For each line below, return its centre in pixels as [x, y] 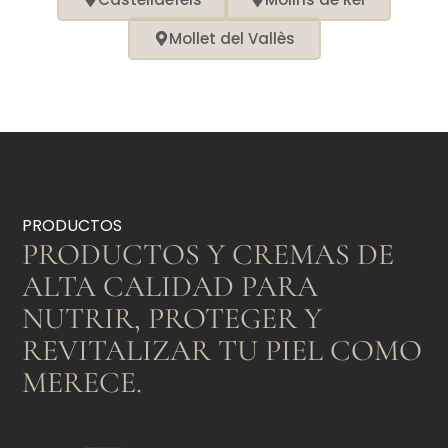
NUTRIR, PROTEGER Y [172, 319]
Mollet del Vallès [231, 39]
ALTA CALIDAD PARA [170, 287]
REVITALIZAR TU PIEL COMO [222, 351]
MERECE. [82, 383]
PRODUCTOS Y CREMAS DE [208, 255]
